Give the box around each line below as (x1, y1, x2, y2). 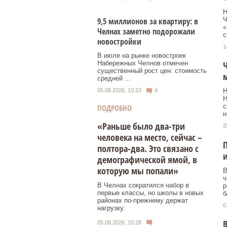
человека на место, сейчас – (97, 131, 202, 143)
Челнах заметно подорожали (97, 26, 195, 37)
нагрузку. (97, 204, 125, 212)
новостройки (97, 36, 141, 48)
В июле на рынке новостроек (97, 52, 186, 60)
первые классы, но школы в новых (97, 188, 204, 197)
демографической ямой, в (97, 153, 197, 166)
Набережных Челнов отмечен (97, 59, 188, 67)
